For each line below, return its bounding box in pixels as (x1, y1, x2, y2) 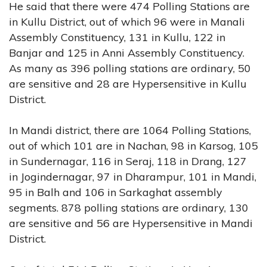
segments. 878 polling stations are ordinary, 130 (9, 200, 249, 215)
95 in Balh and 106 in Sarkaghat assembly (9, 185, 222, 199)
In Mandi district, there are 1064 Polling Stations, (9, 123, 251, 137)
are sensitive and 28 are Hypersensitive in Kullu (9, 76, 247, 91)
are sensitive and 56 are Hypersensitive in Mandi (9, 216, 253, 230)
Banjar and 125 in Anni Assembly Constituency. (9, 45, 244, 60)
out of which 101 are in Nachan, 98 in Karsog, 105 (9, 138, 258, 153)
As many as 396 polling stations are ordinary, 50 (9, 61, 251, 75)
